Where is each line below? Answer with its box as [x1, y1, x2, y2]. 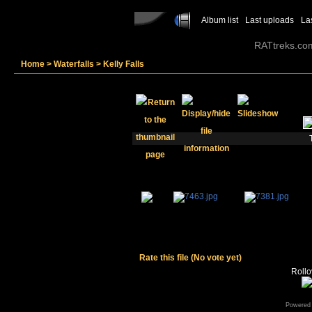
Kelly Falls [103, 59, 144, 69]
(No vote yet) [191, 253, 242, 263]
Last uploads [245, 15, 294, 25]
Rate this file [139, 253, 191, 263]
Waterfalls [54, 59, 94, 69]
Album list [201, 15, 238, 25]
